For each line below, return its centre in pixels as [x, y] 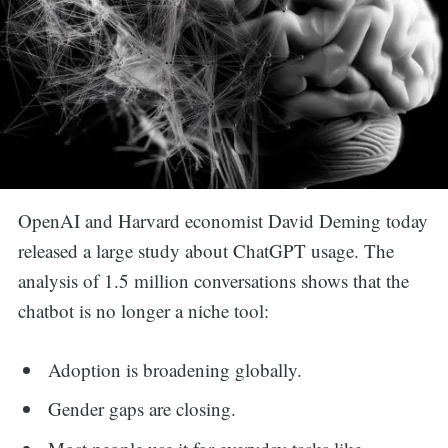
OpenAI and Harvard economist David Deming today [222, 221]
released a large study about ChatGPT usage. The [205, 251]
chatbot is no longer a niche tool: [143, 311]
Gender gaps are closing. [142, 409]
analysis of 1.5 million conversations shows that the [213, 281]
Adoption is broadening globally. [175, 369]
